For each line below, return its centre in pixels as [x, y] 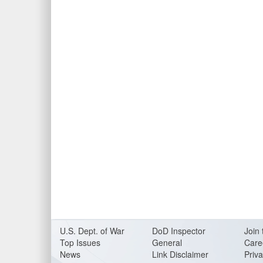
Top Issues [80, 242]
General [167, 242]
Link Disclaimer [180, 254]
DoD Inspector [179, 231]
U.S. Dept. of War [92, 231]
